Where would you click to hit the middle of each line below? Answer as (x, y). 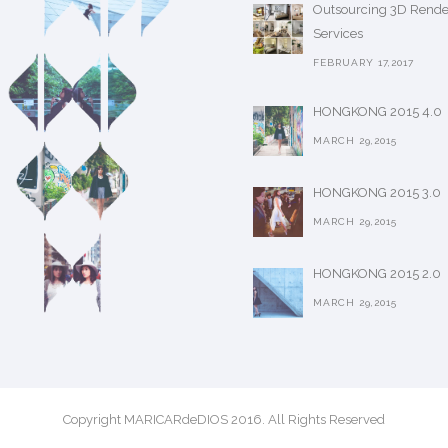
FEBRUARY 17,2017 (363, 62)
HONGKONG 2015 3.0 (377, 192)
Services (338, 33)
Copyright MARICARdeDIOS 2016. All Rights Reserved (224, 420)
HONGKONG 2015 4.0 (377, 111)
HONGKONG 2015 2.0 (377, 273)
